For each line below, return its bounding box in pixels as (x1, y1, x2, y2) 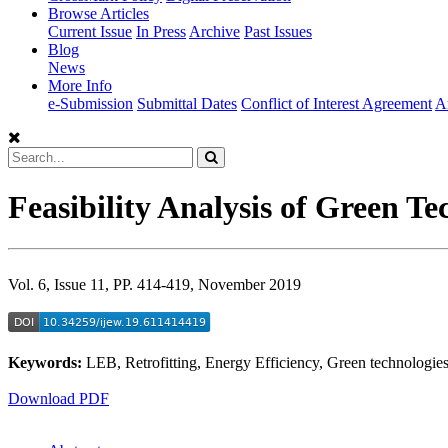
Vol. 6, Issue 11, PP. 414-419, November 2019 (8, 275, 301, 293)
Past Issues (244, 23, 312, 40)
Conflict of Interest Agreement (241, 95, 432, 112)
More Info (48, 77, 112, 94)
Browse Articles (48, 5, 149, 22)
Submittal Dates (137, 95, 237, 112)
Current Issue (48, 23, 132, 40)
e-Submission (48, 95, 133, 112)
